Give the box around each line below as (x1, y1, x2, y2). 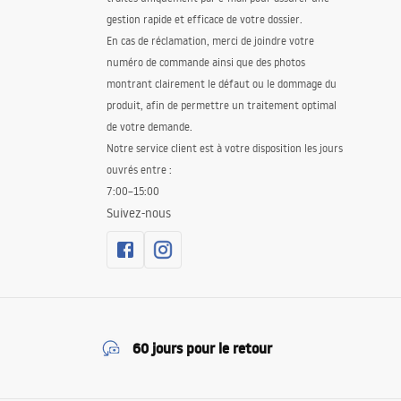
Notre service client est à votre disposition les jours (106, 141, 343, 155)
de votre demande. (106, 120, 192, 133)
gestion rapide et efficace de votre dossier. (106, 13, 303, 26)
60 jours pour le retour (132, 338, 272, 358)
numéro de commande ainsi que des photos (106, 55, 305, 69)
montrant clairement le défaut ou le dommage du (106, 77, 337, 90)
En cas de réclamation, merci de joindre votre (106, 34, 314, 47)
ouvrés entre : (106, 163, 172, 176)
